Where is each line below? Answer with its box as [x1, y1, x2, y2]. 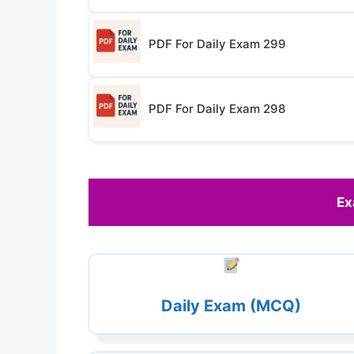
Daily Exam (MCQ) [161, 296, 302, 315]
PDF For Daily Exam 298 [149, 101, 285, 116]
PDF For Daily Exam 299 [149, 36, 286, 51]
